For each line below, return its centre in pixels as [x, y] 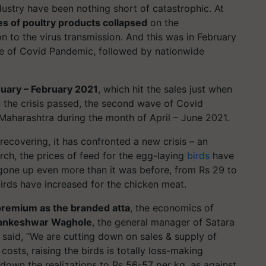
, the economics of [172, 208]
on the [163, 22]
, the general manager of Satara [163, 222]
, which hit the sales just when [165, 89]
